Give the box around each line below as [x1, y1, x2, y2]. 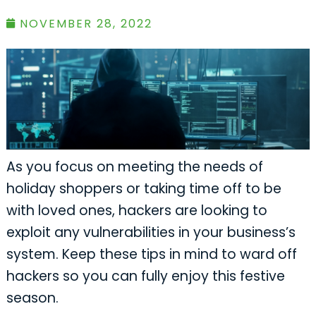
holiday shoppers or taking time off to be [6, 178, 281, 198]
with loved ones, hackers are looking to [6, 200, 267, 220]
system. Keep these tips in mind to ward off [6, 244, 297, 264]
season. [6, 288, 59, 308]
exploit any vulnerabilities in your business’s [6, 222, 296, 242]
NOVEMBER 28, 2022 [19, 15, 152, 32]
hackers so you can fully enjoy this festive [6, 266, 285, 286]
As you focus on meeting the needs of [6, 157, 263, 176]
